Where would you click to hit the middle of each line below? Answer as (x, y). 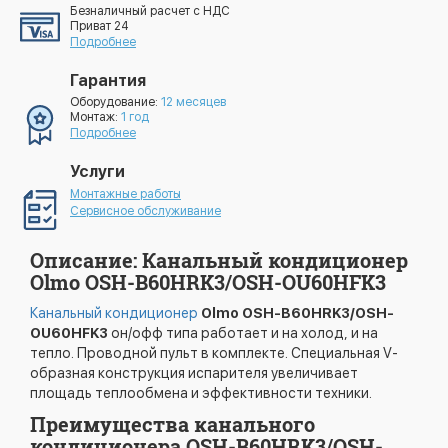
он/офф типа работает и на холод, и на (244, 333)
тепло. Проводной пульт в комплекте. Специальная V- (214, 353)
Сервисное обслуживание (145, 211)
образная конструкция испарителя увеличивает (194, 373)
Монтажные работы (125, 194)
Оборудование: (115, 102)
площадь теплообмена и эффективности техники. (201, 393)
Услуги (97, 171)
